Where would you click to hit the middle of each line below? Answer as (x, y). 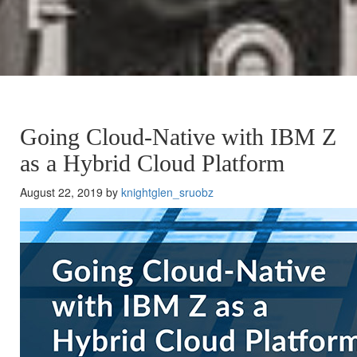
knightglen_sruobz (167, 192)
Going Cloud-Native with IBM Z (178, 137)
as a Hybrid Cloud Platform (152, 163)
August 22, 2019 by (71, 192)
